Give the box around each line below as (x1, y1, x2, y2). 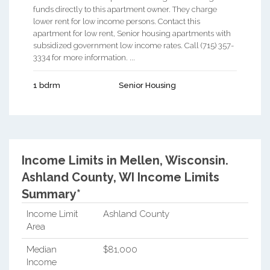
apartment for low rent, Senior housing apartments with (33, 28, 231, 38)
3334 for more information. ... (33, 52, 135, 62)
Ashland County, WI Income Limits (21, 169, 219, 184)
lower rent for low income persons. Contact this (33, 16, 200, 26)
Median (26, 243, 57, 255)
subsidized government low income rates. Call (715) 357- (33, 40, 234, 50)
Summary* (21, 186, 81, 201)
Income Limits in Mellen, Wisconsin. (21, 152, 228, 168)
